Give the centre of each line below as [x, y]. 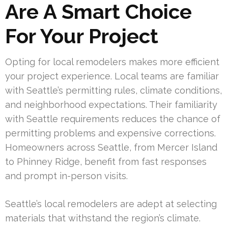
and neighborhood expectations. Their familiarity [111, 104]
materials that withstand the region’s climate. [103, 218]
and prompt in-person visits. [66, 176]
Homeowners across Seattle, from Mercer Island [111, 147]
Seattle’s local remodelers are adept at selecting [111, 204]
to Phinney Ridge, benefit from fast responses [106, 161]
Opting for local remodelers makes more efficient [112, 62]
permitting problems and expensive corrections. [110, 133]
